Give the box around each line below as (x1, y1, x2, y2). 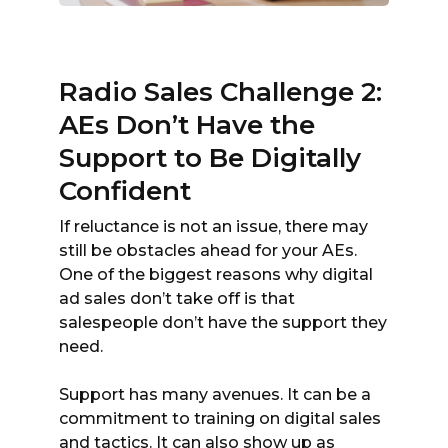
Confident (59, 174, 191, 207)
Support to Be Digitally (59, 141, 361, 174)
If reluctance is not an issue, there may (59, 216, 368, 236)
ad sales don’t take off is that (59, 288, 295, 308)
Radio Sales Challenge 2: (59, 75, 382, 108)
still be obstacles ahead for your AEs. (59, 240, 357, 260)
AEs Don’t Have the (59, 108, 315, 141)
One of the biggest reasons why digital (59, 264, 373, 284)
